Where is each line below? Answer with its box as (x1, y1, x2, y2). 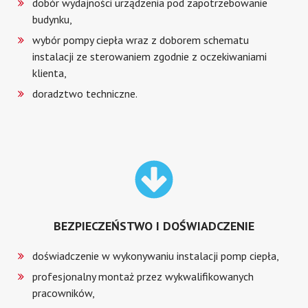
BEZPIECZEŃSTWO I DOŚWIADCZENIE (54, 217, 254, 234)
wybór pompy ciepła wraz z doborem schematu (32, 32, 250, 47)
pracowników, (32, 285, 96, 300)
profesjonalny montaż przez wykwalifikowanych (32, 269, 254, 283)
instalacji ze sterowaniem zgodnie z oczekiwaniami (32, 49, 267, 63)
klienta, (32, 65, 67, 80)
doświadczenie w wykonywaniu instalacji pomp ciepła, (32, 248, 280, 263)
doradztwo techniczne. (32, 86, 138, 100)
